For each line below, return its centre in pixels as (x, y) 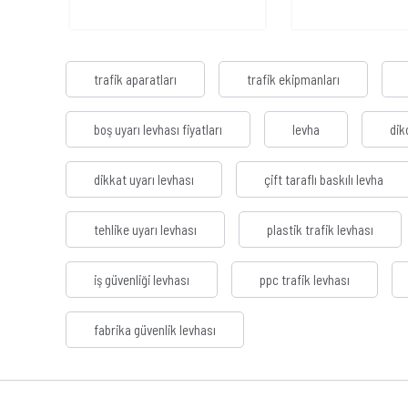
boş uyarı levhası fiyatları (158, 130)
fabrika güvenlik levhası (155, 330)
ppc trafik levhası (305, 280)
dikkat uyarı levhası (144, 180)
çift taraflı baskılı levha (324, 180)
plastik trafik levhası (320, 230)
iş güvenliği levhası (142, 280)
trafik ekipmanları (293, 80)
